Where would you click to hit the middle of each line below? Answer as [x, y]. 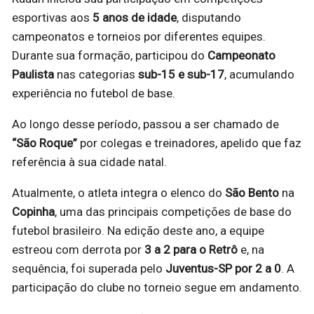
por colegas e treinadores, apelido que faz [189, 143]
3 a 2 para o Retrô [191, 250]
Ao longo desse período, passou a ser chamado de [145, 124]
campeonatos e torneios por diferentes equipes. [139, 37]
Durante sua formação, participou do [110, 56]
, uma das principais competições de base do [173, 212]
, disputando [209, 18]
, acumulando [259, 75]
